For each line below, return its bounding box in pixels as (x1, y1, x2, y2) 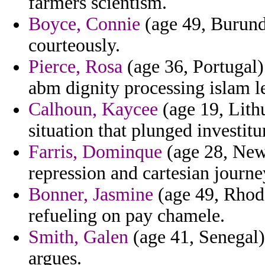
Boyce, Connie (28, 14, 140, 35)
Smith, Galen (28, 227, 128, 248)
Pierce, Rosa (28, 56, 122, 77)
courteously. (28, 35, 120, 56)
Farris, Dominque (28, 141, 162, 163)
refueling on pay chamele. (28, 205, 225, 227)
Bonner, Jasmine (28, 184, 153, 205)
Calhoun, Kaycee (28, 99, 158, 120)
